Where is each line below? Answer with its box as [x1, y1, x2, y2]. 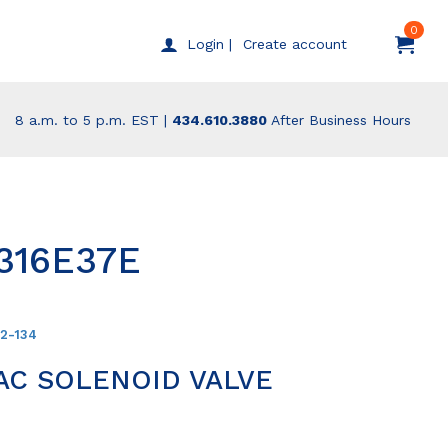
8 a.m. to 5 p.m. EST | [9, 111, 167, 128]
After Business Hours [270, 111, 411, 128]
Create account [242, 35, 347, 52]
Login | [186, 35, 232, 52]
